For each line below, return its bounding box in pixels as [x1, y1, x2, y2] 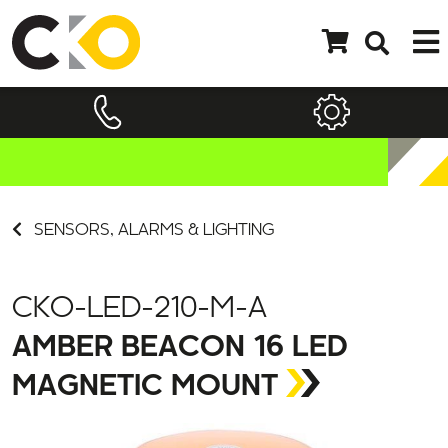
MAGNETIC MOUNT [12, 341, 278, 369]
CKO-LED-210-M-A [12, 263, 267, 291]
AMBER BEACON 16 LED [12, 302, 348, 330]
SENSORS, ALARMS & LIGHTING [30, 190, 274, 206]
